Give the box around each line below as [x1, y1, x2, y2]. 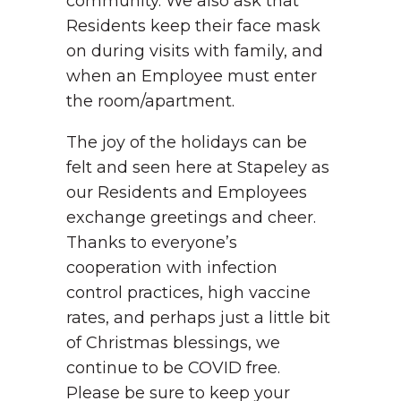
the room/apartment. [66, 91, 235, 111]
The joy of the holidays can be [66, 132, 307, 152]
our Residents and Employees [66, 183, 307, 202]
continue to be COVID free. [66, 358, 285, 378]
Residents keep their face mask [66, 16, 320, 36]
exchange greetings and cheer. [66, 208, 320, 227]
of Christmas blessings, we [66, 333, 280, 353]
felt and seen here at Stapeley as [66, 158, 329, 177]
